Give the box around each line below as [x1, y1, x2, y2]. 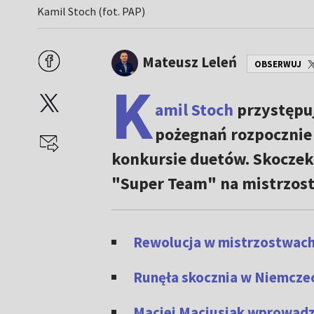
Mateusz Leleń [142, 52, 237, 71]
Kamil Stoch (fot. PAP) [37, 4, 146, 19]
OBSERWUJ [254, 57, 301, 70]
